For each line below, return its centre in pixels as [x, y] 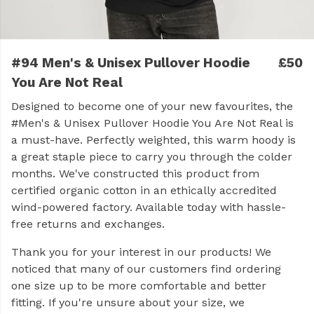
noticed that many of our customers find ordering [146, 269]
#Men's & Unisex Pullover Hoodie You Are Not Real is [152, 123]
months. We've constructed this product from [135, 173]
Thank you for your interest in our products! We [141, 252]
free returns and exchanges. [88, 224]
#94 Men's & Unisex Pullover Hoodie [131, 63]
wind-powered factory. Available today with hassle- [149, 207]
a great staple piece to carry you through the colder [152, 157]
